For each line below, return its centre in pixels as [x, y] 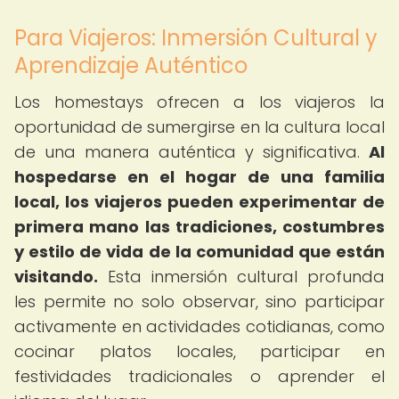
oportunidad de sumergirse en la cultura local [199, 127]
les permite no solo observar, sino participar [199, 301]
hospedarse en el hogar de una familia [199, 177]
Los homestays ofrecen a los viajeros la [199, 102]
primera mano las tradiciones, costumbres [199, 227]
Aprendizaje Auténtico [131, 65]
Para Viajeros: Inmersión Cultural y [196, 38]
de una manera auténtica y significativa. [191, 152]
